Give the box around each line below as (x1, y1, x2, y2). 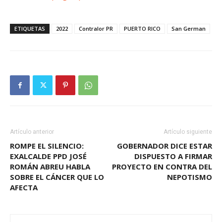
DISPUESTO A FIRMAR (134, 151, 212, 161)
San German (171, 25, 206, 32)
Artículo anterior (10, 128, 54, 135)
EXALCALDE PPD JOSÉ (10, 151, 87, 161)
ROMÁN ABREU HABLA (10, 162, 90, 171)
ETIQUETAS (14, 25, 45, 32)
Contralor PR (79, 25, 113, 32)
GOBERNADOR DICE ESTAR (117, 141, 212, 151)
